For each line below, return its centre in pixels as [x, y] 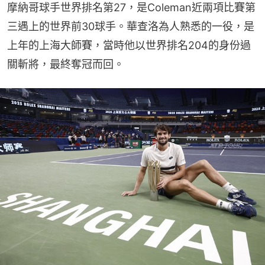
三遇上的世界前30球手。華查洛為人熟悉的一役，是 [131, 27]
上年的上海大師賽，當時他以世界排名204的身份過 [129, 46]
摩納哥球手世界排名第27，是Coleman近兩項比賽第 [131, 8]
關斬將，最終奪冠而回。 [66, 64]
